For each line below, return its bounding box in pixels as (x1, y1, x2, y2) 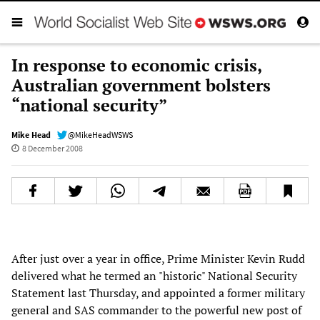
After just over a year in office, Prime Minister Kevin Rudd (11, 250, 305, 266)
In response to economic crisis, (11, 53, 261, 76)
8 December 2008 (21, 142, 83, 154)
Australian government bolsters (11, 73, 271, 96)
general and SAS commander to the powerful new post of (11, 301, 301, 318)
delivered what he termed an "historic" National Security (11, 267, 297, 284)
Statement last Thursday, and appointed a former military (11, 284, 305, 301)
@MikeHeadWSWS (68, 129, 133, 140)
